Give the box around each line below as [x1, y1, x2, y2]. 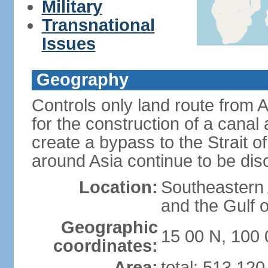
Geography [36, 70, 129, 89]
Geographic [60, 218, 158, 237]
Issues [41, 34, 96, 53]
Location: [78, 178, 158, 197]
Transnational [41, 16, 155, 35]
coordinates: [53, 236, 158, 255]
